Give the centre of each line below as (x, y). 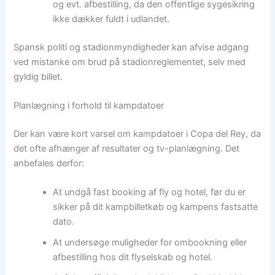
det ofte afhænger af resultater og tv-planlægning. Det (127, 149)
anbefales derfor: (49, 164)
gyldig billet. (38, 76)
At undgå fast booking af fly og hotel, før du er (149, 192)
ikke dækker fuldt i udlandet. (111, 19)
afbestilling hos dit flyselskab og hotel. (133, 258)
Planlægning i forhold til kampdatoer (89, 106)
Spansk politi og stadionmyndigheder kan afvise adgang (131, 47)
